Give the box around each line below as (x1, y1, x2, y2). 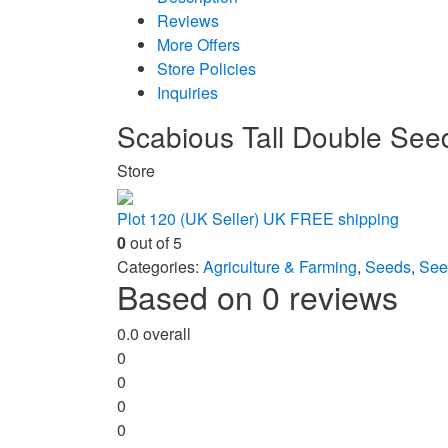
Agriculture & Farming (203, 255, 357, 279)
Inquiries (157, 81, 218, 105)
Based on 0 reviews (117, 273, 398, 320)
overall (139, 322, 191, 346)
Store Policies (157, 57, 256, 81)
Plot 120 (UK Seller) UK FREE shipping (117, 207, 399, 231)
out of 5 (126, 231, 182, 255)
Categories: (117, 255, 203, 279)
